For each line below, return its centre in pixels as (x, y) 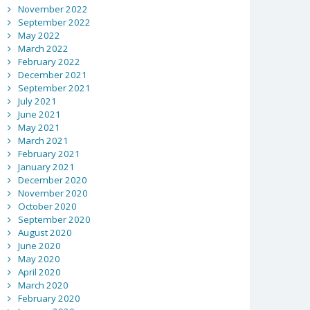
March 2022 (43, 49)
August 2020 (45, 233)
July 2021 (37, 101)
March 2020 (43, 285)
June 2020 (39, 246)
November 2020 (53, 193)
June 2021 (39, 115)
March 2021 (43, 141)
